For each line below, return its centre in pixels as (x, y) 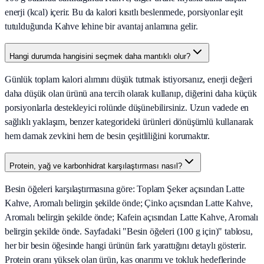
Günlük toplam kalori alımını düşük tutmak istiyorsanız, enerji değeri (128, 80)
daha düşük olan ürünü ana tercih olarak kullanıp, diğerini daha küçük (131, 94)
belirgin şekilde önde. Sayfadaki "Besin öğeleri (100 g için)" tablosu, (129, 232)
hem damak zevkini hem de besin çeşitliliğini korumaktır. (108, 136)
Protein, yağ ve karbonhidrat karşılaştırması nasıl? (96, 166)
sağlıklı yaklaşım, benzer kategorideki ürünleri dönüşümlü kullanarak (129, 122)
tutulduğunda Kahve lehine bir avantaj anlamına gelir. (101, 27)
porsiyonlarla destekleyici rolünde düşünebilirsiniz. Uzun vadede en (127, 108)
